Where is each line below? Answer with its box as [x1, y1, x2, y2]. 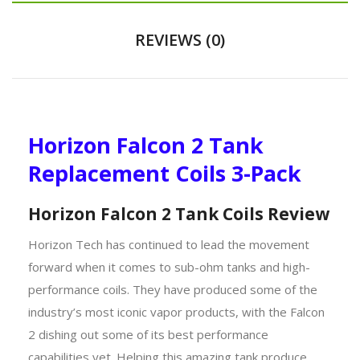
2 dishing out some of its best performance [28, 325, 268, 342]
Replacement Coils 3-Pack [28, 157, 301, 188]
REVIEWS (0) [135, 28, 225, 51]
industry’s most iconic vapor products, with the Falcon [28, 303, 325, 320]
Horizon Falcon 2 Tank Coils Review [28, 202, 329, 225]
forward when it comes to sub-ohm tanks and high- [28, 258, 310, 275]
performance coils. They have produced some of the [28, 280, 317, 297]
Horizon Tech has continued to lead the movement [28, 235, 309, 252]
